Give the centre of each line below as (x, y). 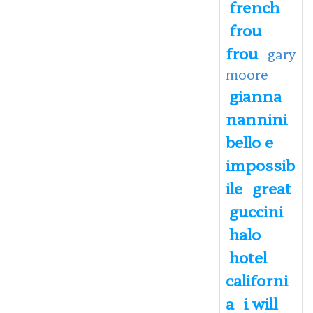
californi (256, 279)
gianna (255, 95)
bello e (249, 141)
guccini (256, 210)
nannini (256, 118)
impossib (260, 164)
